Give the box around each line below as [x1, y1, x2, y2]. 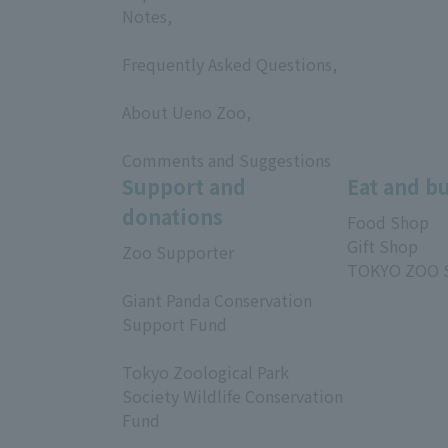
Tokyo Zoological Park [122, 359, 289, 384]
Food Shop [347, 209, 429, 234]
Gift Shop [347, 233, 418, 258]
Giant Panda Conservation [122, 287, 312, 312]
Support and [122, 171, 246, 201]
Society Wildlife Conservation [122, 383, 343, 408]
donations [122, 201, 223, 231]
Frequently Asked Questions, [122, 51, 337, 76]
